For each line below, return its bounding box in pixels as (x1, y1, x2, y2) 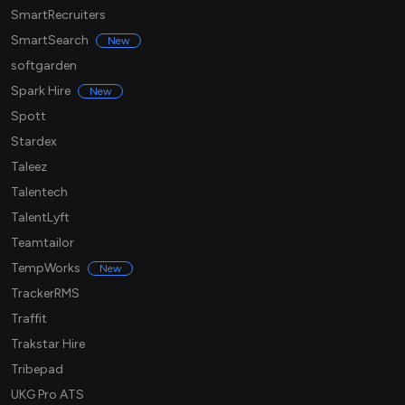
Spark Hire (11, 83, 71, 99)
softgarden (11, 58, 77, 74)
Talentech (11, 184, 68, 201)
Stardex (11, 134, 57, 150)
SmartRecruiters (11, 7, 106, 24)
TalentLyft (11, 210, 70, 226)
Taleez (11, 159, 47, 175)
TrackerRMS (11, 286, 80, 302)
